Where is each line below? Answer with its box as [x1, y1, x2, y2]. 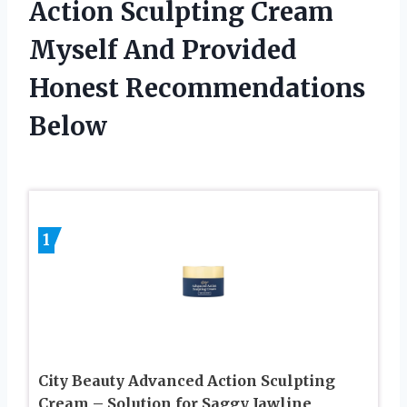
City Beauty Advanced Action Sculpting [38, 371, 335, 390]
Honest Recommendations [29, 71, 365, 104]
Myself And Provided [29, 33, 297, 66]
